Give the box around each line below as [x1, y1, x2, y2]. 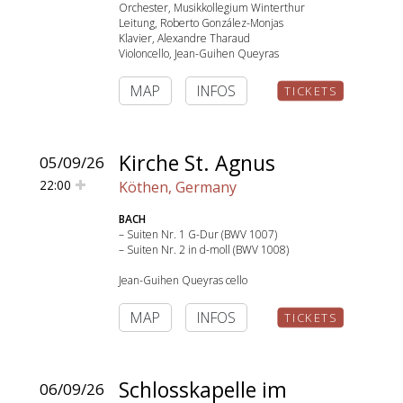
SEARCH [157, 94, 255, 128]
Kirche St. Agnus [119, 148, 275, 177]
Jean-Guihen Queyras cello [119, 273, 247, 288]
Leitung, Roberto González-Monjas [119, 15, 283, 31]
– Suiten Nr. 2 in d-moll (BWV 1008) [119, 242, 289, 257]
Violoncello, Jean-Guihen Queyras [119, 46, 279, 61]
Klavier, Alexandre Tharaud [119, 31, 250, 46]
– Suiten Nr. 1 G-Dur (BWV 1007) [119, 227, 277, 242]
